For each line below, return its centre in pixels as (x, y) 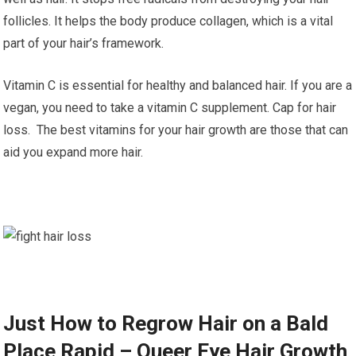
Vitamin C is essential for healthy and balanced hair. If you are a (178, 85)
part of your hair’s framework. (84, 43)
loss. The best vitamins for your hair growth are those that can (176, 130)
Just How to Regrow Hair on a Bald (166, 323)
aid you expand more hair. (74, 152)
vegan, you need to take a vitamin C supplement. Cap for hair (170, 108)
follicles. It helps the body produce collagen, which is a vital (168, 21)
